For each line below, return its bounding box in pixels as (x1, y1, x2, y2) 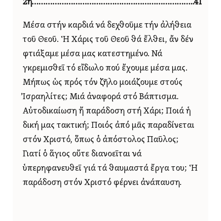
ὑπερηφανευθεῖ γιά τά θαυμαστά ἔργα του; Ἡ (23, 164, 198, 173)
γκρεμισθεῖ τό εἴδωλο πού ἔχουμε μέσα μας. (23, 64, 187, 73)
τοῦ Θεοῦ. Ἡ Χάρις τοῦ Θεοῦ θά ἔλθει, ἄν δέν (23, 35, 193, 44)
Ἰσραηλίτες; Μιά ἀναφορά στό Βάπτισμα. (23, 92, 179, 101)
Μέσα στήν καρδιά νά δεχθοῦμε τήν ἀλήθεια (23, 21, 191, 30)
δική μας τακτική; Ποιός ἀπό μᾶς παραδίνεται (23, 121, 194, 130)
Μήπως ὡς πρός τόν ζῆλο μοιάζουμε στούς (23, 78, 183, 87)
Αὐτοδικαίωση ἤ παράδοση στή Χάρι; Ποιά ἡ (23, 107, 191, 115)
